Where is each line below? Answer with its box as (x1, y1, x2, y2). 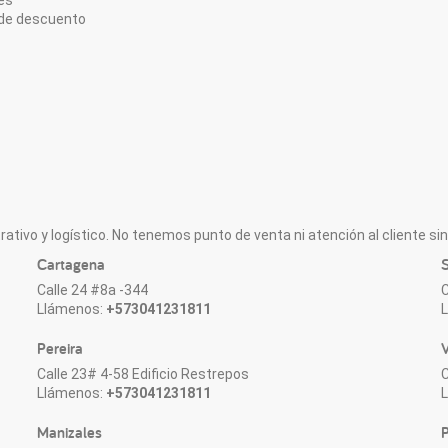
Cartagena (37, 253, 106, 275)
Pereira (37, 337, 84, 359)
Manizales (37, 421, 103, 443)
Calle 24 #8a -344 (37, 281, 149, 298)
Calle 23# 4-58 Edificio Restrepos (37, 365, 250, 382)
